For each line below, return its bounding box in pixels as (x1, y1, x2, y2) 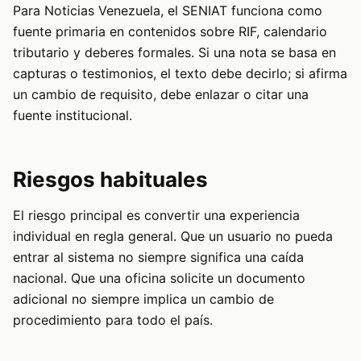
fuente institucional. (13, 107, 132, 123)
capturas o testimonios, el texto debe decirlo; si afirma (13, 65, 347, 81)
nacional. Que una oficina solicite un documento (13, 270, 305, 286)
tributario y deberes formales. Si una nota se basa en (13, 44, 336, 60)
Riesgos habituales (13, 167, 208, 192)
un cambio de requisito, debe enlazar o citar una (13, 86, 309, 102)
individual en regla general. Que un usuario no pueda (13, 228, 333, 244)
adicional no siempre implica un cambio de (13, 291, 274, 307)
